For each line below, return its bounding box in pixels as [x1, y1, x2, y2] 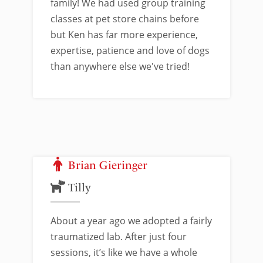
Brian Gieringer [68, 159, 147, 173]
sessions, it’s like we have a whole [50, 246, 197, 259]
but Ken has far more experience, [50, 28, 198, 41]
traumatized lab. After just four [50, 230, 187, 243]
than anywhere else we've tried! [50, 60, 190, 73]
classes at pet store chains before [50, 12, 199, 25]
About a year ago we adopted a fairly [50, 214, 212, 227]
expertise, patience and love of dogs [50, 44, 210, 57]
